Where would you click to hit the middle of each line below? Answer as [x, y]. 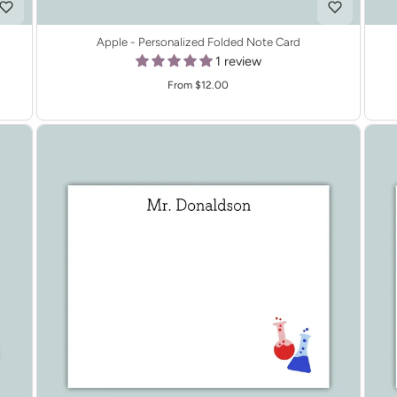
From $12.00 [198, 86]
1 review [238, 62]
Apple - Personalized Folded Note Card [219, 42]
